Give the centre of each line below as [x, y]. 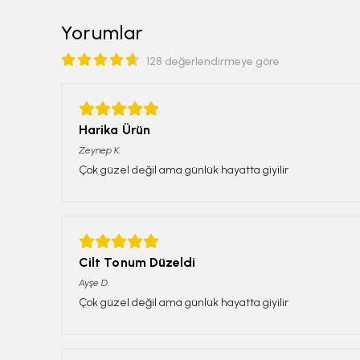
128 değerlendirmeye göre [213, 61]
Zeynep [95, 150]
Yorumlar [102, 32]
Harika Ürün [115, 129]
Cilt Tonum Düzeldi [137, 262]
